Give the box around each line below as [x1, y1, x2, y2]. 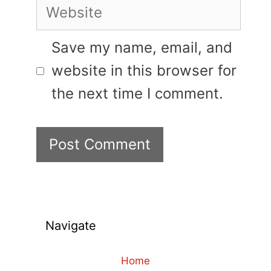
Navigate [45, 218, 96, 233]
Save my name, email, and [51, 39, 232, 56]
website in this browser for [51, 62, 237, 79]
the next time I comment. [51, 85, 223, 102]
